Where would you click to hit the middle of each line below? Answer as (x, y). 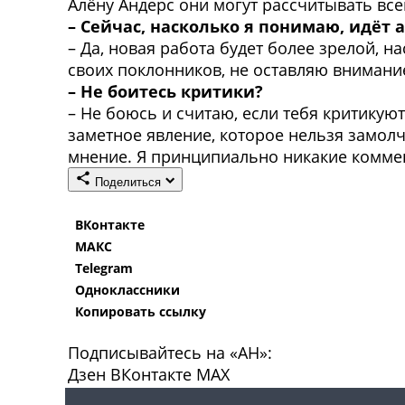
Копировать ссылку (141, 311)
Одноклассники (127, 289)
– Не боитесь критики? (165, 91)
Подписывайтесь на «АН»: (170, 352)
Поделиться (128, 182)
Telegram (104, 268)
